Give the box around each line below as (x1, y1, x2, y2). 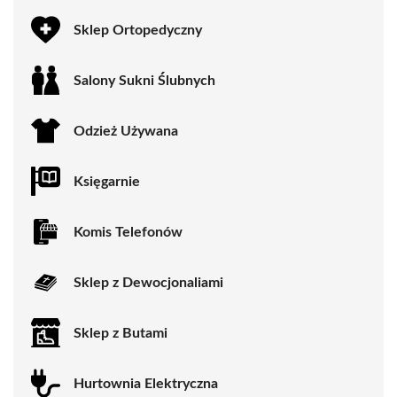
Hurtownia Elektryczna (74, 376, 218, 391)
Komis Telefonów (74, 224, 183, 239)
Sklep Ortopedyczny (74, 22, 202, 37)
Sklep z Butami (74, 325, 167, 340)
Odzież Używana (74, 123, 178, 138)
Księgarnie (74, 174, 140, 189)
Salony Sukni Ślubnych (74, 73, 215, 88)
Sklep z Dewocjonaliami (74, 275, 223, 290)
